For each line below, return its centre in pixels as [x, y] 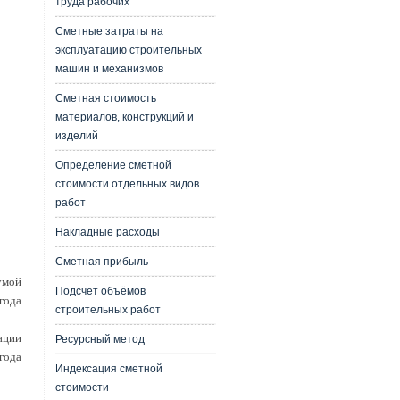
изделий [76, 136]
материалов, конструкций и [124, 117]
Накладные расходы [107, 232]
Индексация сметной [108, 369]
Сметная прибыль [101, 262]
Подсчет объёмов [100, 291]
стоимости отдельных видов [127, 184]
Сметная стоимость [105, 98]
